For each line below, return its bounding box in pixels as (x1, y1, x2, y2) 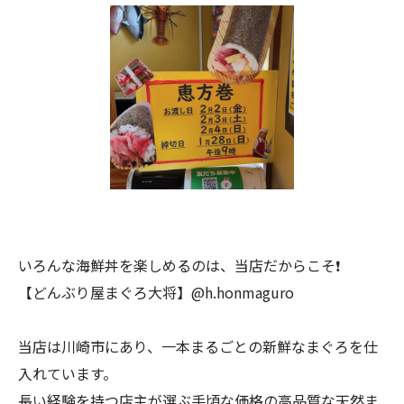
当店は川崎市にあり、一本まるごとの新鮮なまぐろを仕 (18, 335, 378, 357)
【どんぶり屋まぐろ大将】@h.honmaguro (18, 281, 294, 303)
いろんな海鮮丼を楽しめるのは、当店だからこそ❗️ (18, 254, 340, 276)
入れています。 (18, 363, 117, 384)
